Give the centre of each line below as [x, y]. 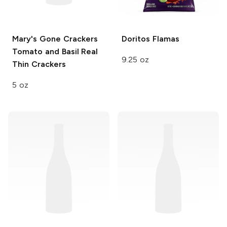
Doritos [136, 39]
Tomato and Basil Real [55, 51]
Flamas [165, 39]
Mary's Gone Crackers [55, 39]
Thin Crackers [39, 64]
